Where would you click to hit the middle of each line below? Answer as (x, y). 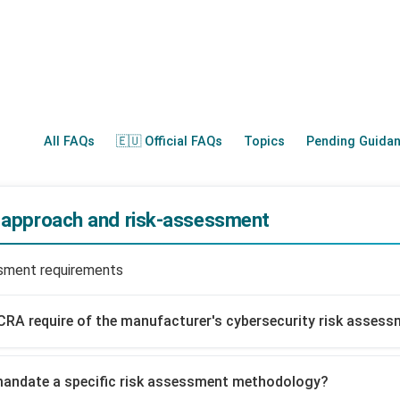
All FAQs (69, 142)
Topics (264, 142)
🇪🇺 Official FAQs (169, 142)
